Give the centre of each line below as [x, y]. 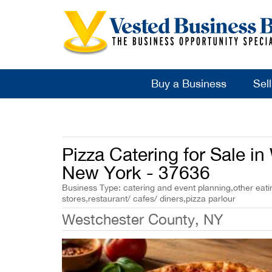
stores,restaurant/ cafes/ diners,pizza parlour [149, 199]
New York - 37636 [136, 172]
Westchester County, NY [143, 219]
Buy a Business [189, 83]
